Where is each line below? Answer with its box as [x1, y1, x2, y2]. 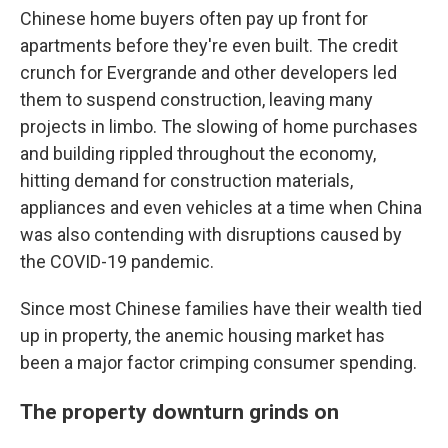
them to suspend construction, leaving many [20, 89, 373, 110]
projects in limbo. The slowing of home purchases [20, 116, 418, 137]
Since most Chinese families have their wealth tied [20, 298, 422, 319]
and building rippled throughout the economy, [20, 143, 376, 164]
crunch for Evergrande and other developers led [20, 62, 397, 83]
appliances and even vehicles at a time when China [20, 197, 422, 218]
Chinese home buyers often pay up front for [20, 8, 368, 29]
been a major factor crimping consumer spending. [20, 352, 417, 373]
